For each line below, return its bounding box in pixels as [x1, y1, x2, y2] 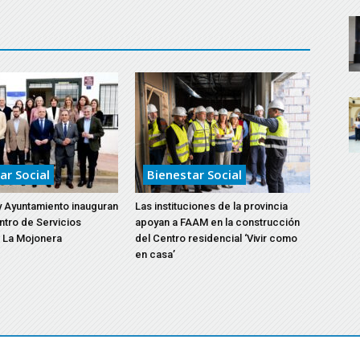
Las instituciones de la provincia [135, 200, 288, 212]
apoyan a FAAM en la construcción [135, 216, 300, 228]
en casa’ [135, 248, 175, 260]
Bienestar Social [147, 166, 242, 182]
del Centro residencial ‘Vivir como [135, 232, 297, 244]
